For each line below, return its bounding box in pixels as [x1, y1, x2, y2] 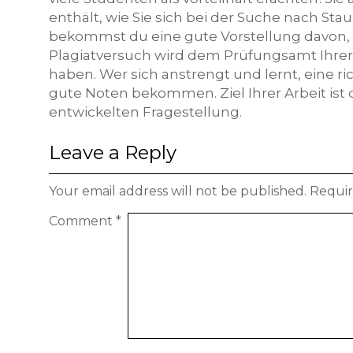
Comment [49, 214, 116, 229]
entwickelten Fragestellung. [49, 104, 242, 120]
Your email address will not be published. [49, 184, 307, 199]
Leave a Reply [49, 141, 176, 164]
